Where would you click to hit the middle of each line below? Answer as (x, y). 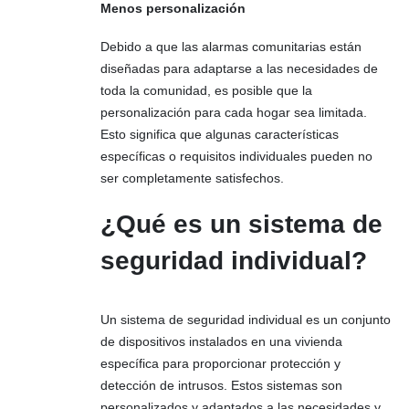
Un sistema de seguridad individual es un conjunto (246, 319)
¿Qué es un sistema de (241, 224)
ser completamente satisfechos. (192, 178)
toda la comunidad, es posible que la (206, 91)
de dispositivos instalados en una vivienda (221, 341)
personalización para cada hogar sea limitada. (234, 113)
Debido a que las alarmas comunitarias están (231, 47)
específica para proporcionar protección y (220, 363)
